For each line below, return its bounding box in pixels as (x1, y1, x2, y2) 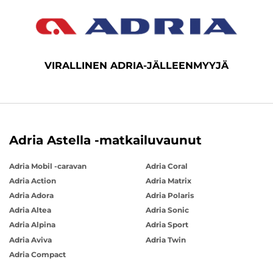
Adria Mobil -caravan (9, 161, 87, 171)
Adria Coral (146, 161, 188, 171)
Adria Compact (9, 249, 66, 259)
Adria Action (9, 175, 56, 185)
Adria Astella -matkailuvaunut (9, 132, 202, 147)
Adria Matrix (146, 175, 191, 185)
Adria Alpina (9, 220, 55, 230)
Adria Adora (9, 191, 54, 200)
